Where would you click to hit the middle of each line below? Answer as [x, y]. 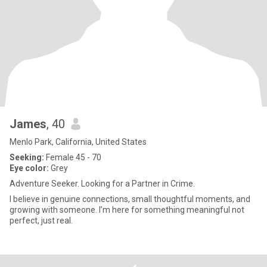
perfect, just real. [41, 221]
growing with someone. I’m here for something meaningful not [127, 210]
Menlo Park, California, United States [78, 142]
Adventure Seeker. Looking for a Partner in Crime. [102, 184]
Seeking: [27, 157]
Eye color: [29, 168]
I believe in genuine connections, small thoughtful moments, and [130, 199]
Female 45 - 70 [73, 157]
